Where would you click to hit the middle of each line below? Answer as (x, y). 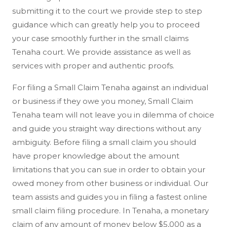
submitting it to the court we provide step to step (107, 11)
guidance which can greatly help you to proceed (106, 25)
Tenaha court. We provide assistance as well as (101, 52)
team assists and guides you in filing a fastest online (110, 197)
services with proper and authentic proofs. (93, 66)
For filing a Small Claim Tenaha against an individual (110, 87)
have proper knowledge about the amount (96, 156)
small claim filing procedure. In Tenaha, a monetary (110, 211)
